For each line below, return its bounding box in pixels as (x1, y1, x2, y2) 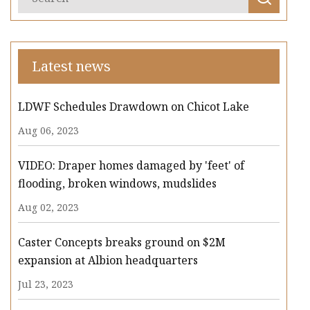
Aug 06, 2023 (18, 124, 79, 138)
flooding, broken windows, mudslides (18, 176, 217, 192)
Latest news (32, 57, 111, 76)
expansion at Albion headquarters (18, 253, 198, 268)
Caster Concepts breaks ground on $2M (18, 235, 226, 250)
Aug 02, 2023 (18, 201, 79, 215)
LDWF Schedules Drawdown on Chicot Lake (18, 99, 249, 115)
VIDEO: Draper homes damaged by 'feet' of (18, 158, 244, 174)
